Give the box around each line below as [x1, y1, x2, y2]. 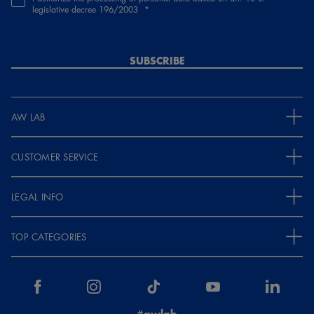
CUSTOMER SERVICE [11, 150, 99, 164]
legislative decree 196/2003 [32, 3, 141, 15]
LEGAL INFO [11, 190, 64, 204]
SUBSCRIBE [129, 53, 185, 68]
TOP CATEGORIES [11, 230, 87, 244]
